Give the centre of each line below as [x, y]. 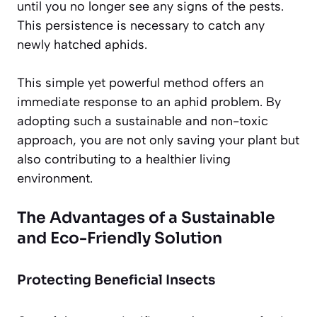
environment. [55, 178]
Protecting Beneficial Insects [116, 280]
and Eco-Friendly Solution [120, 238]
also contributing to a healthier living [124, 159]
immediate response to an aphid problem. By [149, 102]
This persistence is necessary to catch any [141, 25]
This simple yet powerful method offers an [140, 82]
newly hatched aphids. [82, 44]
